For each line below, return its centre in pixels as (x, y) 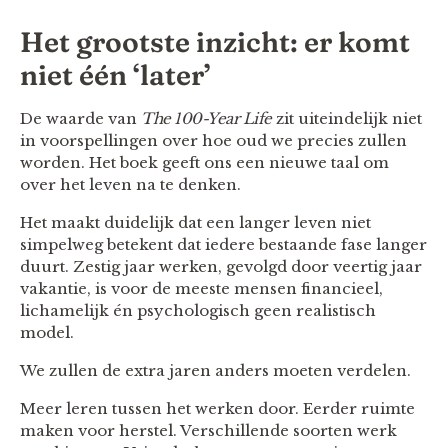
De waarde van (80, 118)
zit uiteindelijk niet (346, 118)
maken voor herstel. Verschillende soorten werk (208, 430)
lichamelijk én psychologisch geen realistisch (198, 310)
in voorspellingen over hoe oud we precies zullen (213, 140)
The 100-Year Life (206, 118)
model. (47, 332)
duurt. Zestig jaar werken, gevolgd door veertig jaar (221, 266)
